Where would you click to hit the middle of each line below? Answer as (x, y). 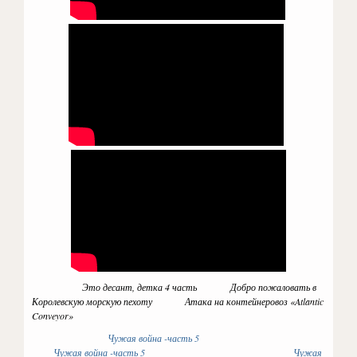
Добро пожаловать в (274, 287)
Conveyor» (71, 316)
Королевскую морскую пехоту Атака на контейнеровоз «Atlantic (178, 301)
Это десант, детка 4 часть (131, 287)
